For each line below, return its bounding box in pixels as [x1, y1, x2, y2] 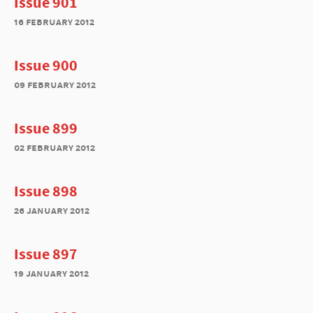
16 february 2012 [14, 15, 94, 28]
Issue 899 [14, 118, 78, 138]
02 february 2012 [14, 140, 95, 154]
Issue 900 [14, 55, 78, 75]
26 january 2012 [14, 203, 89, 217]
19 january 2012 [14, 266, 89, 279]
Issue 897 [14, 244, 78, 263]
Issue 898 [14, 181, 78, 201]
